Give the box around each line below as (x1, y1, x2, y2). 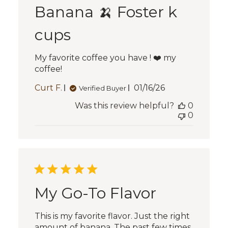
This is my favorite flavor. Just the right (34, 211, 190, 221)
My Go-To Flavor (34, 184, 156, 203)
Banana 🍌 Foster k (34, 3, 177, 22)
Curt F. (34, 83, 62, 93)
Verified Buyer (78, 83, 126, 92)
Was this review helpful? (75, 101, 175, 111)
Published (149, 82, 191, 93)
